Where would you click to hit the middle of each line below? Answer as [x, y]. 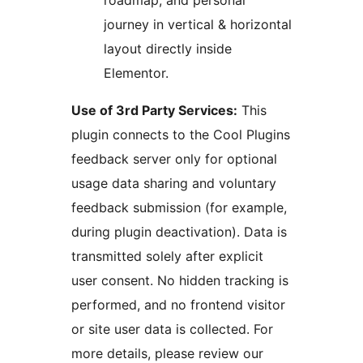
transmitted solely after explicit [167, 256]
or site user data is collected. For [162, 329]
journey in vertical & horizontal [198, 25]
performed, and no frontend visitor [178, 305]
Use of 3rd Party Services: [154, 111]
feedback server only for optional [174, 159]
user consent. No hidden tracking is [180, 281]
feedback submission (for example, [179, 208]
